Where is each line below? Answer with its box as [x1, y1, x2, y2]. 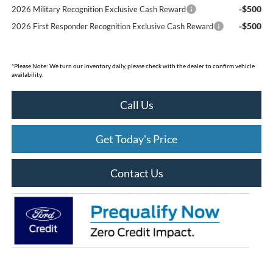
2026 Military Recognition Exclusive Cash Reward [11, 4, 186, 15]
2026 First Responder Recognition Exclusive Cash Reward [11, 21, 213, 32]
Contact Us [110, 166, 163, 180]
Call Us [119, 98, 154, 112]
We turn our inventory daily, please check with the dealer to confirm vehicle [48, 62, 255, 70]
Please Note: [13, 62, 48, 70]
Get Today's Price [96, 132, 177, 146]
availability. [11, 71, 43, 79]
